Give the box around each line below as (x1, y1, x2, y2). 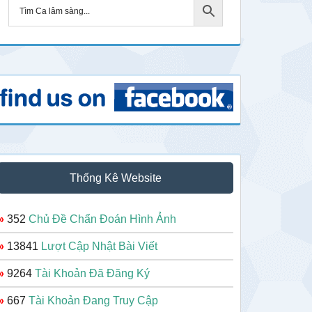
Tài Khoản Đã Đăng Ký (35, 267, 150, 279)
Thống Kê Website (70, 171, 162, 184)
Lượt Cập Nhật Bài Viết (41, 240, 157, 252)
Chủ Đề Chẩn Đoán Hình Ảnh (29, 212, 176, 225)
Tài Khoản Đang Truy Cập (29, 294, 158, 306)
